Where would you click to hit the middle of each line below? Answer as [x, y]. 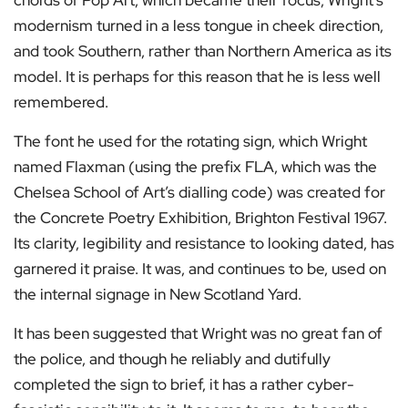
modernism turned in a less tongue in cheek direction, [199, 26]
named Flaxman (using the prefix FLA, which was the [195, 167]
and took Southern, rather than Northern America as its [203, 51]
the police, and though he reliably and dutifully [172, 359]
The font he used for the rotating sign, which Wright [190, 142]
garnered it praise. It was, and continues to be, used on [200, 269]
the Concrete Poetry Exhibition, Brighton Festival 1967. [200, 218]
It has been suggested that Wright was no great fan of [198, 334]
